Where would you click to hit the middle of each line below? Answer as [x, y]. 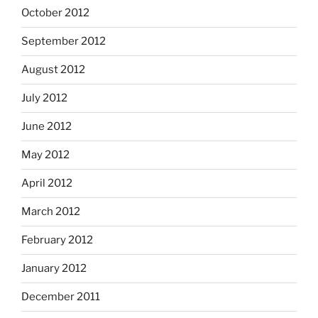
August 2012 [53, 70]
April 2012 [47, 183]
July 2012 [44, 98]
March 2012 [51, 212]
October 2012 [55, 13]
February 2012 [57, 240]
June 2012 [46, 127]
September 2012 [64, 42]
